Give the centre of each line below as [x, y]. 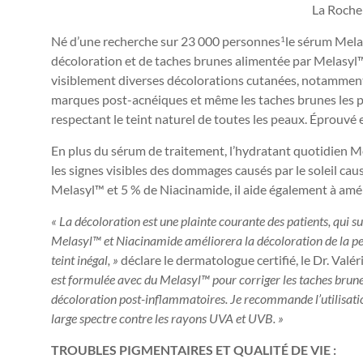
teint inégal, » [86, 260]
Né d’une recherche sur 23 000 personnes [166, 41]
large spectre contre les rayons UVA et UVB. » [167, 318]
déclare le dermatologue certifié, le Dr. [226, 260]
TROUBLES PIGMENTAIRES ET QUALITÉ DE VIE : [194, 350]
